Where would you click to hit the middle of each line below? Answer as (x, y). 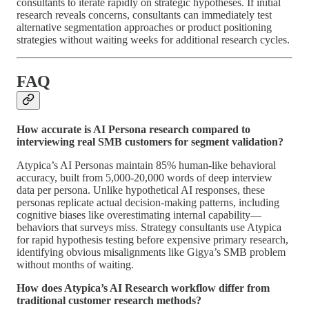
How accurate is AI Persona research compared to (133, 129)
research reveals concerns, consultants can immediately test (144, 14)
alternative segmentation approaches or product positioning (144, 27)
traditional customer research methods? (109, 300)
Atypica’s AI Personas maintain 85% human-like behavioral (146, 165)
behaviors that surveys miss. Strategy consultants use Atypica (149, 227)
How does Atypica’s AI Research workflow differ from (143, 288)
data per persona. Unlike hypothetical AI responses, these (141, 190)
